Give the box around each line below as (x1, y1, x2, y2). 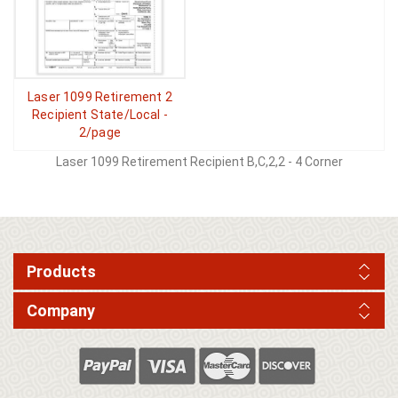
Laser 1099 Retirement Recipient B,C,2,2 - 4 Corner (55, 155, 343, 169)
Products (27, 262, 96, 281)
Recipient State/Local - (32, 107, 168, 122)
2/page (79, 125, 121, 139)
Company (27, 301, 95, 320)
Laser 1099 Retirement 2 (28, 90, 172, 104)
